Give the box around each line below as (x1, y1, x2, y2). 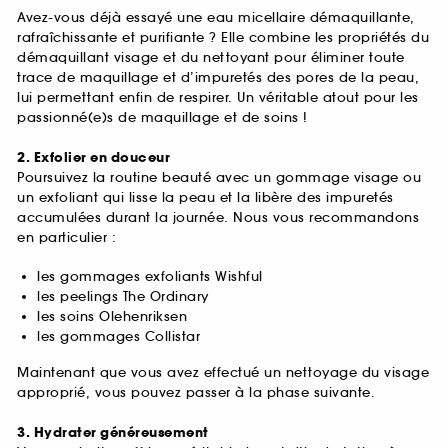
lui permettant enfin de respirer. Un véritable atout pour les (17, 89, 419, 107)
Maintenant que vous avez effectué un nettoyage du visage (17, 364, 429, 382)
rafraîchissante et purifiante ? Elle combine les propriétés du (17, 29, 429, 47)
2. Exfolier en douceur (17, 148, 170, 167)
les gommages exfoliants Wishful (37, 268, 263, 286)
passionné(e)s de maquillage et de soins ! (17, 109, 308, 127)
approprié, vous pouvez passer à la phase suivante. (17, 384, 375, 402)
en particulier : (17, 228, 116, 246)
